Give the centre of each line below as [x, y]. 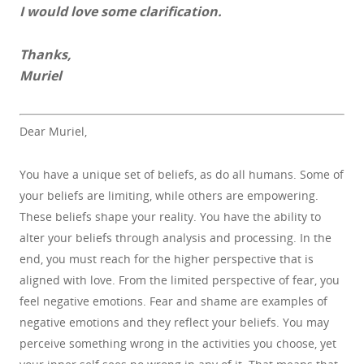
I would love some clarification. [121, 11]
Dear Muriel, [53, 131]
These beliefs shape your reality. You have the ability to [170, 217]
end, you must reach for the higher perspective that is [167, 259]
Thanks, [45, 54]
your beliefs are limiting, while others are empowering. [169, 195]
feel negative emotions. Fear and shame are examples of [173, 301]
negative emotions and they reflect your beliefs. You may [174, 322]
